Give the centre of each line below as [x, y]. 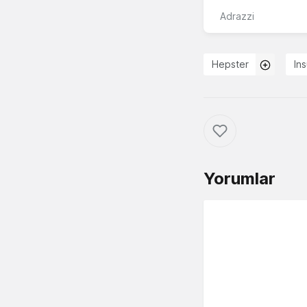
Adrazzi [237, 16]
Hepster [230, 64]
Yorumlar [240, 179]
